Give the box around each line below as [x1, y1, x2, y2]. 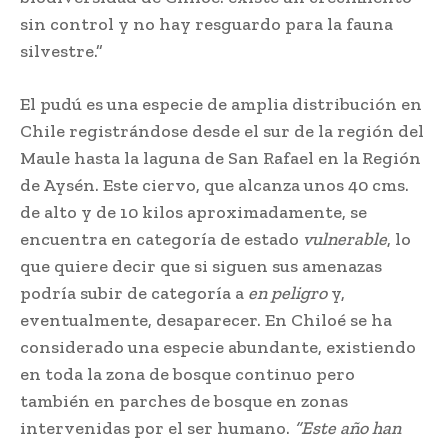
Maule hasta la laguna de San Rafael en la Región [20, 146, 421, 169]
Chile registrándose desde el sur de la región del [20, 119, 424, 142]
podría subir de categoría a [20, 281, 248, 304]
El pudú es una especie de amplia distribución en [20, 92, 422, 115]
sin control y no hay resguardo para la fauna [20, 12, 393, 35]
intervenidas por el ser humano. [20, 416, 294, 439]
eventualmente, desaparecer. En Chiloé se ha [20, 308, 392, 331]
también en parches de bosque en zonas [20, 389, 348, 412]
